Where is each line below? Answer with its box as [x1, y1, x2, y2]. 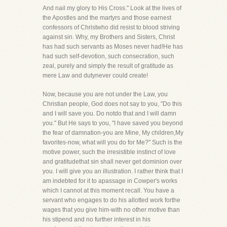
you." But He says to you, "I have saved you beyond [43, 120, 183, 127]
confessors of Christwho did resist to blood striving [43, 24, 180, 31]
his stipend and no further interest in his [43, 216, 150, 223]
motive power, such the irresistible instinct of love [43, 148, 176, 156]
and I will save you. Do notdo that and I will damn [43, 110, 176, 117]
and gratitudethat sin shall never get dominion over [43, 158, 182, 165]
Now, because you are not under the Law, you [43, 91, 168, 98]
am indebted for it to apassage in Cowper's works [43, 177, 177, 184]
